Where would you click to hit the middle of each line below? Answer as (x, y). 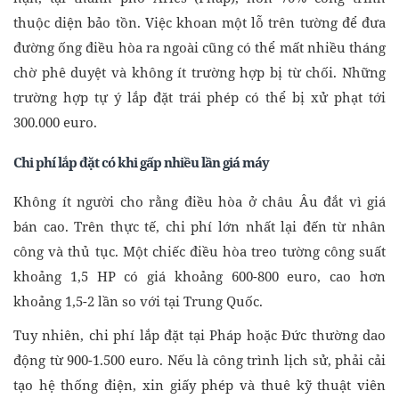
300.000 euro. (55, 122)
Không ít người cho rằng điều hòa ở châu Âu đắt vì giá (199, 202)
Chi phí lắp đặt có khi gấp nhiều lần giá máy (141, 163)
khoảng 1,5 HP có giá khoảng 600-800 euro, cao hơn (199, 277)
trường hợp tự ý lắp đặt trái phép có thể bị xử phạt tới (199, 98)
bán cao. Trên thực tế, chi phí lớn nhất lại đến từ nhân (199, 227)
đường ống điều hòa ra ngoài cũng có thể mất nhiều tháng (199, 48)
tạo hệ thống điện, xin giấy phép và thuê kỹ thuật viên (199, 385)
